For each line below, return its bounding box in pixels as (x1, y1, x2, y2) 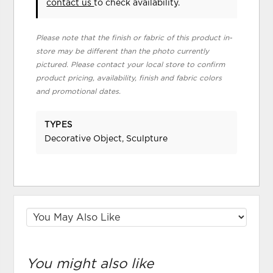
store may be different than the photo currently (36, 47, 210, 55)
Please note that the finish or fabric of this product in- (36, 34, 233, 41)
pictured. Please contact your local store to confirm (36, 60, 225, 68)
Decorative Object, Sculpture (44, 134, 168, 143)
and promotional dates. (36, 87, 121, 95)
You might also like (26, 257, 154, 271)
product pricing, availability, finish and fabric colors (36, 74, 222, 82)
